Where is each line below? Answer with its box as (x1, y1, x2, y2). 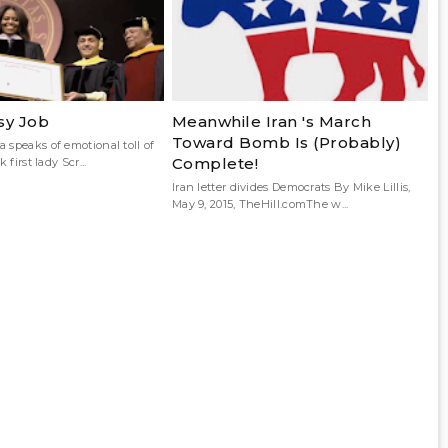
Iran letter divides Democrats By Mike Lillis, (171, 179, 411, 194)
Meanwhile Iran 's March (171, 111, 372, 131)
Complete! (171, 153, 259, 173)
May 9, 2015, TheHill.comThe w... (171, 196, 349, 211)
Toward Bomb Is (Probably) (171, 132, 402, 152)
